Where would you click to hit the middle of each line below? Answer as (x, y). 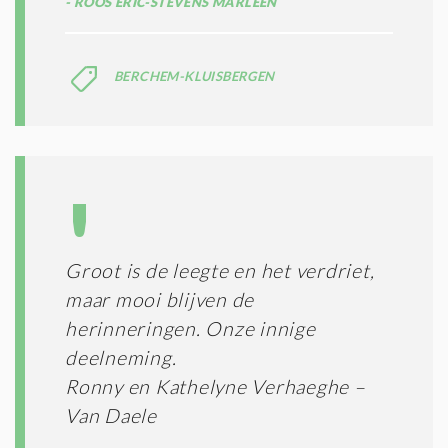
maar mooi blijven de (159, 299)
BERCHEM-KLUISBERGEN (194, 75)
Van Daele (111, 415)
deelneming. (121, 357)
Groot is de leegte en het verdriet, (220, 270)
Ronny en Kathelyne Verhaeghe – (215, 386)
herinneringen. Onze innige (190, 328)
